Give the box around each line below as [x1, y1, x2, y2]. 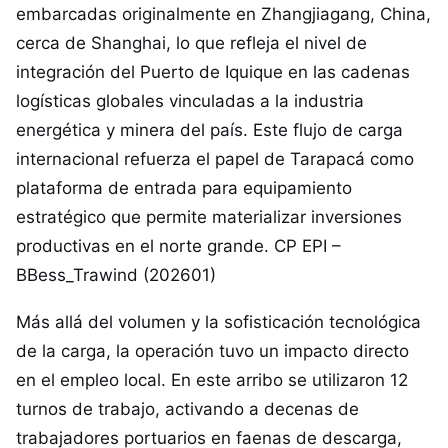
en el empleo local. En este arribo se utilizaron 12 [16, 370, 408, 390]
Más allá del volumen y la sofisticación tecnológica [16, 312, 421, 332]
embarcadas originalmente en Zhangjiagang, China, [16, 4, 431, 24]
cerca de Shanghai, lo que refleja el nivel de [16, 33, 367, 53]
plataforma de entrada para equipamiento [16, 178, 352, 198]
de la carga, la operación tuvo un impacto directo [16, 341, 409, 361]
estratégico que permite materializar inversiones [16, 207, 402, 227]
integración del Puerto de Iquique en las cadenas [16, 62, 410, 82]
